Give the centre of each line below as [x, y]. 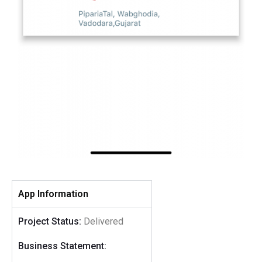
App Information [53, 194]
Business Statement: [62, 246]
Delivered [102, 221]
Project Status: [50, 221]
